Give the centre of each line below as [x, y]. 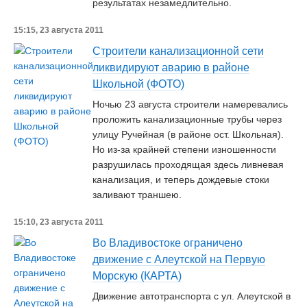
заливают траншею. [137, 195]
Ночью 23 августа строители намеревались [190, 104]
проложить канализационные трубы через [187, 119]
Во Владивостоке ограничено [168, 243]
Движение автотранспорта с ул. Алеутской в [192, 296]
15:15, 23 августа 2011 [59, 30]
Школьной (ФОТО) [138, 84]
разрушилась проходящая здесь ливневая [188, 164]
